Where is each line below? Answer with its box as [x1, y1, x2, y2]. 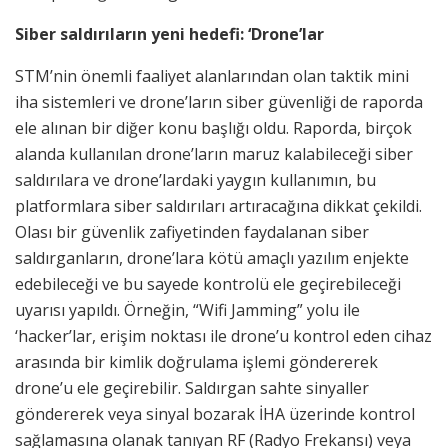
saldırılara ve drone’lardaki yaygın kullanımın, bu [15, 169, 376, 192]
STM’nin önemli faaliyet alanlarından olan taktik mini [15, 65, 409, 88]
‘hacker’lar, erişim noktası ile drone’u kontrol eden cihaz [15, 325, 432, 348]
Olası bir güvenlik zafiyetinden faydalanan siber [15, 221, 369, 244]
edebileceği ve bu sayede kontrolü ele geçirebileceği [15, 273, 401, 296]
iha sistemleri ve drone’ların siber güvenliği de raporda [15, 91, 423, 114]
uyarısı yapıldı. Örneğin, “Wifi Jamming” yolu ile [15, 299, 360, 322]
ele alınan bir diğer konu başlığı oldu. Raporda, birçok [15, 117, 412, 140]
